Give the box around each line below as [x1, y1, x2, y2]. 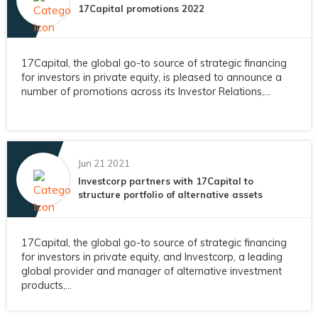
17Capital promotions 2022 [78, 2, 204, 14]
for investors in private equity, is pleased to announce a [21, 71, 282, 84]
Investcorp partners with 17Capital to [78, 175, 253, 187]
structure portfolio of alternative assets [78, 189, 263, 201]
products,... [21, 279, 72, 292]
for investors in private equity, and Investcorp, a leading [21, 251, 283, 264]
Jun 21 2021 [78, 158, 130, 170]
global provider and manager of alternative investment [21, 265, 282, 278]
